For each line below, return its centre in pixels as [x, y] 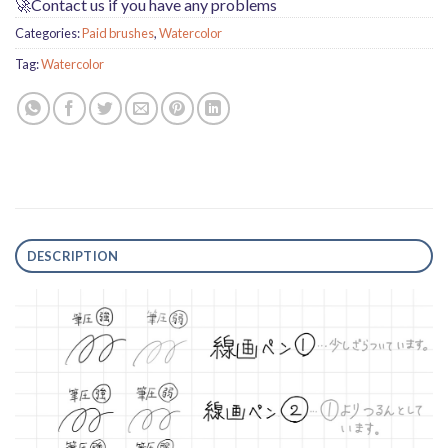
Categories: [48, 32]
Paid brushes [118, 32]
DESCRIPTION [72, 255]
